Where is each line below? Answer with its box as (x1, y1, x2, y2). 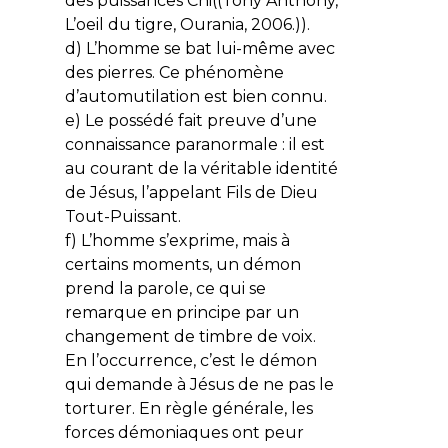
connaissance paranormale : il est (64, 134, 325, 154)
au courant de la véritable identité (64, 158, 338, 178)
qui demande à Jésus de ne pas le (64, 374, 334, 394)
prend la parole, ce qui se (64, 278, 266, 298)
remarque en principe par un (64, 302, 299, 322)
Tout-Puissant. (64, 206, 181, 226)
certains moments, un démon (64, 254, 301, 274)
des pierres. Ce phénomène (64, 62, 284, 82)
